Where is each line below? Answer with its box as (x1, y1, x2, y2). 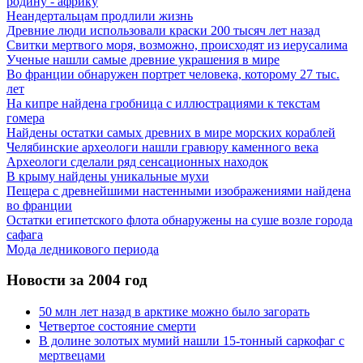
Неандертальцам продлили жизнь (6, 8, 193, 23)
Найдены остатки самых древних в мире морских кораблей (6, 125, 335, 139)
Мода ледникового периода (6, 241, 159, 256)
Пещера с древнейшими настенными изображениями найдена (6, 183, 351, 198)
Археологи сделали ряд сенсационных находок (6, 154, 268, 169)
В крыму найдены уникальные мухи (6, 169, 209, 183)
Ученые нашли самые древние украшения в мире (6, 52, 280, 66)
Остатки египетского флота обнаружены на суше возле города (6, 212, 352, 227)
